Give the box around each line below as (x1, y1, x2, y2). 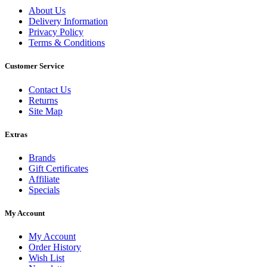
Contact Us (29, 84, 71, 95)
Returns (29, 95, 58, 105)
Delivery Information (29, 16, 108, 27)
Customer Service (5, 61, 64, 71)
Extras (5, 129, 27, 139)
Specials (29, 184, 60, 195)
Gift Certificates (29, 163, 88, 173)
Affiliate (29, 173, 60, 184)
